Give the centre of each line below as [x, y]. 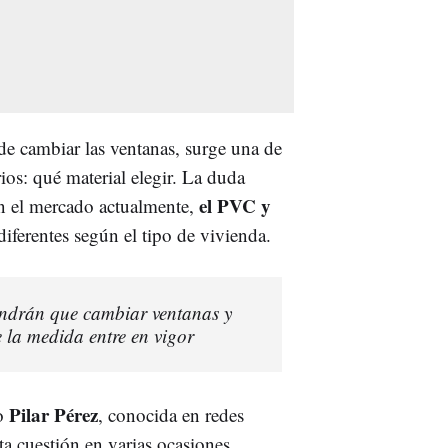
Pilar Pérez [53, 414]
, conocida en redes [171, 414]
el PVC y [235, 205]
